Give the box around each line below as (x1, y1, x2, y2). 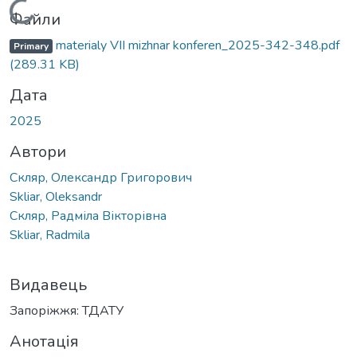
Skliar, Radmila (10, 226, 90, 244)
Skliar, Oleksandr (10, 187, 102, 206)
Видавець (10, 273, 87, 296)
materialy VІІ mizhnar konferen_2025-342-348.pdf (52, 36, 339, 54)
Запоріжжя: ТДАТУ (10, 301, 124, 320)
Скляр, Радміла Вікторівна (10, 206, 167, 225)
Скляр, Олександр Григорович (10, 168, 192, 186)
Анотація (10, 330, 79, 352)
